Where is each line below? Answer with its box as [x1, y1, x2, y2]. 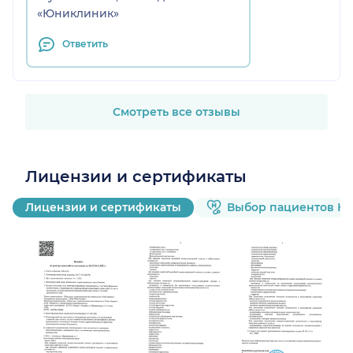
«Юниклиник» [37, 6, 119, 20]
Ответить [62, 37, 108, 50]
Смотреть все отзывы [113, 104, 240, 119]
